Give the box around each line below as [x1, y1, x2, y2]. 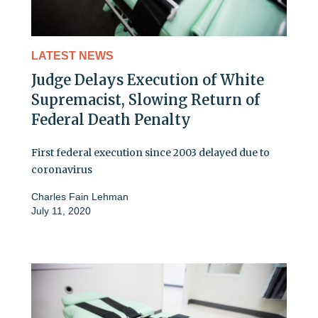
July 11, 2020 [31, 204, 91, 216]
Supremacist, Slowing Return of [31, 90, 260, 109]
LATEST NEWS [31, 49, 114, 62]
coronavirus [31, 163, 92, 176]
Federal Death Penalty [31, 110, 191, 128]
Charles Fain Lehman [31, 190, 128, 202]
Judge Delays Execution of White [31, 70, 264, 89]
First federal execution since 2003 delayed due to [31, 146, 270, 159]
